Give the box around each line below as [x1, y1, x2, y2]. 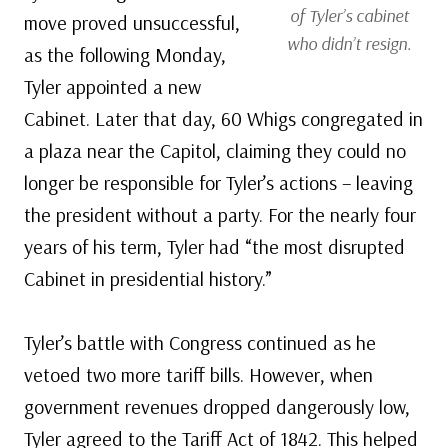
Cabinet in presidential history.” [24, 266, 272, 292]
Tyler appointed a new [24, 74, 201, 100]
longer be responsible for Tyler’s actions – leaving [24, 170, 413, 196]
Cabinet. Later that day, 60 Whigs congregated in [24, 106, 423, 132]
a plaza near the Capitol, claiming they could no [24, 138, 406, 164]
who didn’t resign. [287, 32, 411, 56]
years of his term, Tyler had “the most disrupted [24, 234, 405, 260]
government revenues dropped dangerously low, [24, 394, 410, 420]
